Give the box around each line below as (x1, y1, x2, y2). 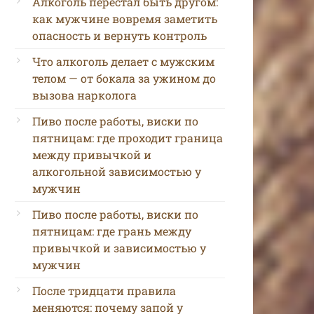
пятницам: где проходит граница (32, 130, 223, 145)
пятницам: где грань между (32, 223, 191, 238)
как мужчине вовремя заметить (32, 11, 217, 26)
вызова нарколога (32, 87, 137, 102)
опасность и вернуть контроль (32, 27, 207, 43)
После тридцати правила (32, 282, 176, 298)
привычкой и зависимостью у (32, 240, 206, 255)
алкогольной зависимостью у (32, 163, 201, 179)
